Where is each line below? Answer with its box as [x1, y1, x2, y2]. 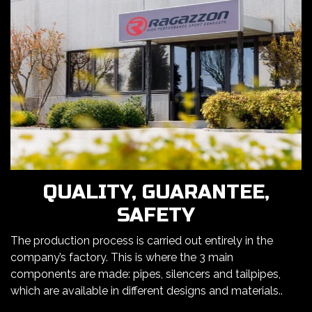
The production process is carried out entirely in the [10, 234, 273, 248]
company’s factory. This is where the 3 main [10, 251, 233, 265]
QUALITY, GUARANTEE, [42, 180, 270, 205]
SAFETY [117, 203, 195, 228]
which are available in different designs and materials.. [10, 284, 283, 298]
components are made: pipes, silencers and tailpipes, [10, 267, 281, 281]
